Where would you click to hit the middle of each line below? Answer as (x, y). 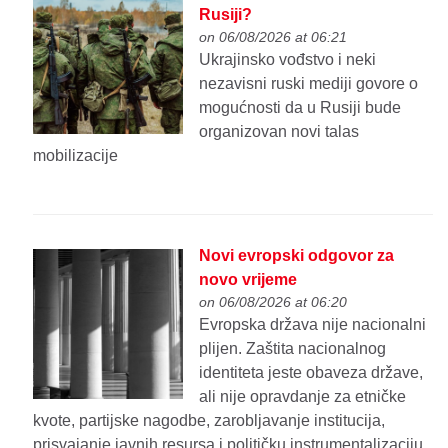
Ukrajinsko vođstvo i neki (288, 59)
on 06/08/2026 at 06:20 (273, 302)
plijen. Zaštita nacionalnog (293, 349)
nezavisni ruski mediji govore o (309, 83)
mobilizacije (76, 155)
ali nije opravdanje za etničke (303, 397)
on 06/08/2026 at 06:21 (273, 36)
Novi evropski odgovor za (297, 256)
